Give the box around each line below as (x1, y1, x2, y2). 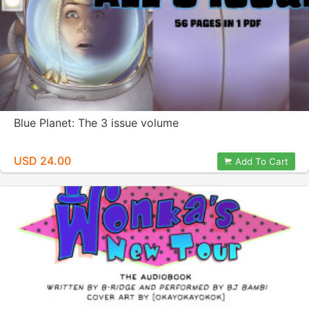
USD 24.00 (14, 154, 71, 168)
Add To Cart (235, 156, 288, 167)
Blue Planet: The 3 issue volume (14, 116, 179, 130)
